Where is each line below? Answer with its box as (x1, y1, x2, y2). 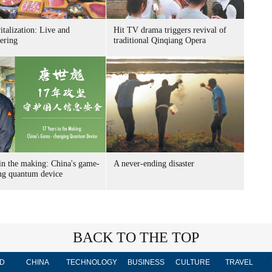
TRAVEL (225, 258, 253, 267)
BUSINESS (127, 258, 165, 267)
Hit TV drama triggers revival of (114, 25, 226, 35)
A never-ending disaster (114, 159, 194, 168)
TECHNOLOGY (66, 258, 117, 267)
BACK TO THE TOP (73, 229, 199, 245)
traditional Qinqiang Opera (114, 36, 206, 45)
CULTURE (175, 258, 210, 267)
